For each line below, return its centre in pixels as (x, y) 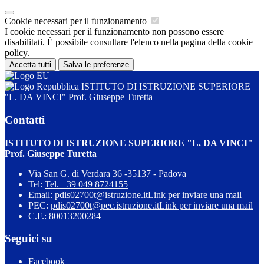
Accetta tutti (30, 65)
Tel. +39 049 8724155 (86, 184)
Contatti (25, 120)
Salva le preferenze (96, 65)
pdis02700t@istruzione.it (101, 194)
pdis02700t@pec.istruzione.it (105, 205)
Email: (42, 194)
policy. (17, 53)
